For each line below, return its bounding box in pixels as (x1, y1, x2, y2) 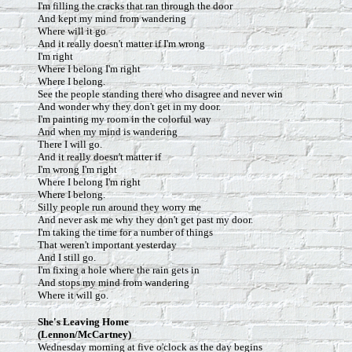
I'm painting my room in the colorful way (38, 113, 211, 125)
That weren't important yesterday (38, 239, 177, 251)
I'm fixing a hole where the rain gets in (38, 264, 200, 276)
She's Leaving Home (38, 316, 129, 328)
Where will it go (38, 25, 106, 37)
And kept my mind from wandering (38, 13, 186, 24)
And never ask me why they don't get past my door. (38, 214, 253, 225)
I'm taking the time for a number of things (38, 226, 213, 238)
